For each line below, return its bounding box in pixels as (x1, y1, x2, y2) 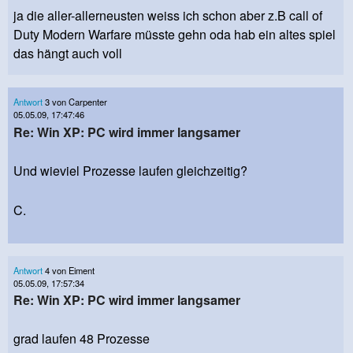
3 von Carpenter (43, 95, 107, 109)
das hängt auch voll (13, 44, 122, 63)
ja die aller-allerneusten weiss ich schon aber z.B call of (13, 6, 322, 25)
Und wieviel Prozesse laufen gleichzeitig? (13, 161, 247, 180)
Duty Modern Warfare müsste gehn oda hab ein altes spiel (13, 25, 336, 44)
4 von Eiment (43, 263, 95, 277)
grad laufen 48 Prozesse (13, 329, 150, 347)
